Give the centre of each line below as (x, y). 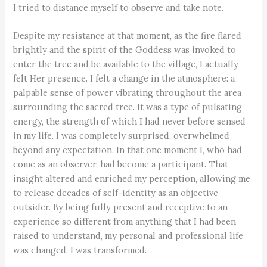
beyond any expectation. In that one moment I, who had (128, 150)
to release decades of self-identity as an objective (116, 193)
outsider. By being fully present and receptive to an (121, 207)
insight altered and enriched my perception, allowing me (132, 179)
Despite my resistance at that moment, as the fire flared (128, 36)
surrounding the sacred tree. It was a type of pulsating (128, 107)
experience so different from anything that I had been (125, 222)
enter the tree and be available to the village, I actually (126, 64)
